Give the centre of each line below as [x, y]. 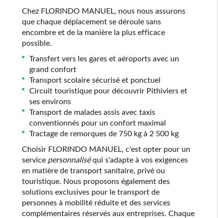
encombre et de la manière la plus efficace [93, 32]
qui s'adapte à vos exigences [139, 159]
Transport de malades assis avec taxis [92, 112]
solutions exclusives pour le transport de [91, 191]
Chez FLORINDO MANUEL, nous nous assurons [103, 10]
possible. [36, 43]
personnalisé [69, 159]
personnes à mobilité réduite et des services [96, 202]
